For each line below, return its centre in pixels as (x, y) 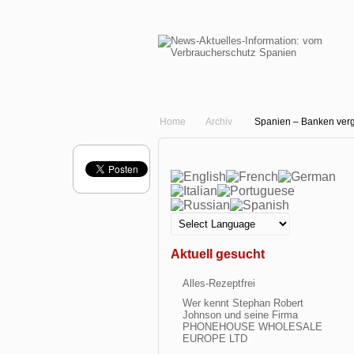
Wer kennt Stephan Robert (243, 303)
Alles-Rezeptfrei (219, 283)
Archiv (219, 122)
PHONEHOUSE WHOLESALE (252, 327)
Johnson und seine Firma (240, 315)
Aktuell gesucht (218, 254)
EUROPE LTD (215, 339)
